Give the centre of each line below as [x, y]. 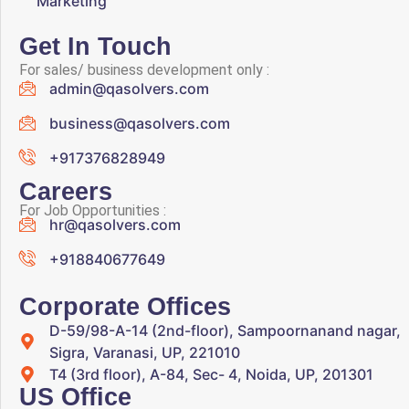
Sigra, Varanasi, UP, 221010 [144, 352]
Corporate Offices [125, 306]
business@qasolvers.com [139, 124]
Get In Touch [95, 46]
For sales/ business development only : [144, 69]
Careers [66, 191]
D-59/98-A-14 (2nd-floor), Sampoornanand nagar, [225, 330]
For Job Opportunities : [93, 210]
